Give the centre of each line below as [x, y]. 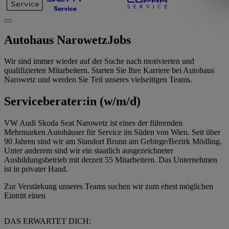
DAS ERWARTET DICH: [48, 221]
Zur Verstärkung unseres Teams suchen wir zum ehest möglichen [109, 187]
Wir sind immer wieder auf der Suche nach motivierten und [99, 61]
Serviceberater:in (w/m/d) [72, 101]
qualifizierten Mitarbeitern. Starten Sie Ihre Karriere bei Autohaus [109, 71]
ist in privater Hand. [36, 169]
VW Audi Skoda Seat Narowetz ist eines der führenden [93, 123]
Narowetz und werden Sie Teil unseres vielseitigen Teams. [98, 80]
